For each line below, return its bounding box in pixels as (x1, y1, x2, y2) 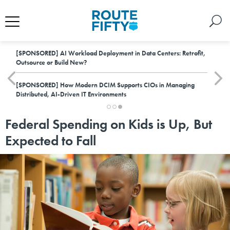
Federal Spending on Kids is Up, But (5, 115, 212, 133)
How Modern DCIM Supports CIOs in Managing (59, 81, 195, 89)
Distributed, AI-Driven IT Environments (16, 90, 126, 99)
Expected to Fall (5, 131, 96, 149)
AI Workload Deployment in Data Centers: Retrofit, (59, 49, 205, 57)
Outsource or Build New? (16, 58, 87, 67)
